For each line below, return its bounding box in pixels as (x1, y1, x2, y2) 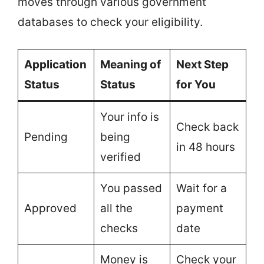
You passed (100, 181, 162, 195)
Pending (24, 130, 68, 144)
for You (176, 78, 216, 91)
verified (100, 150, 141, 164)
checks (100, 222, 138, 235)
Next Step (176, 58, 229, 71)
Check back (176, 120, 239, 134)
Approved (24, 202, 77, 215)
